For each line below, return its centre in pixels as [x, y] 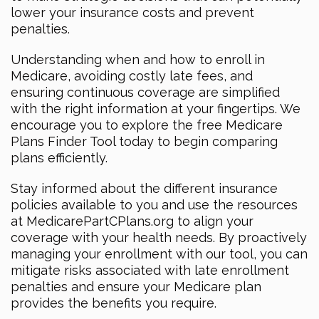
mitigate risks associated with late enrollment [150, 270]
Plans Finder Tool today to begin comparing [144, 141]
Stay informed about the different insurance [144, 188]
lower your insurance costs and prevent [132, 12]
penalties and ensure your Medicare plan [136, 286]
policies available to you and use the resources [154, 204]
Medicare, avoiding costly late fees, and [132, 75]
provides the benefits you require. [114, 303]
